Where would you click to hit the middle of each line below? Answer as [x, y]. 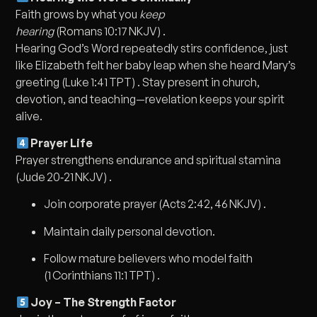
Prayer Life [60, 143]
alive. [29, 116]
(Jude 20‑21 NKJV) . [64, 177]
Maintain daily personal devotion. [130, 231]
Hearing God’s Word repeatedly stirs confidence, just [152, 48]
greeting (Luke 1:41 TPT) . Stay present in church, [138, 82]
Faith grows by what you [78, 14]
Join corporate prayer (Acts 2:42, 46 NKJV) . [155, 204]
